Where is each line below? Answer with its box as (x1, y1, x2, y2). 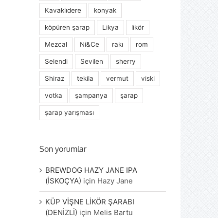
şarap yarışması (45, 109, 94, 117)
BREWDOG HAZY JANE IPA (45, 165, 138, 175)
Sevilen (80, 57, 104, 66)
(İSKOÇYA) (45, 176, 82, 186)
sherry (116, 57, 136, 66)
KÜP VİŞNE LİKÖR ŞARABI (45, 197, 135, 207)
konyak (94, 6, 117, 15)
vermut (106, 74, 129, 83)
